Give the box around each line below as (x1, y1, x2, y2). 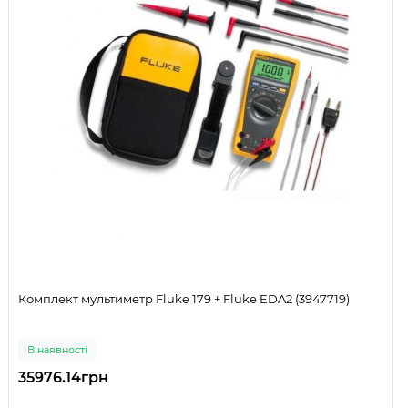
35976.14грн (18, 369, 108, 387)
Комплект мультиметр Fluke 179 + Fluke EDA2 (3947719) (18, 291, 350, 307)
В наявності (27, 343, 87, 357)
